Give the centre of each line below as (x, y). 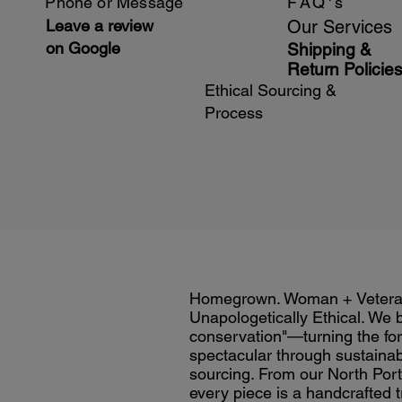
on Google (83, 48)
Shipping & (330, 49)
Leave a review (100, 25)
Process (234, 112)
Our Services (340, 26)
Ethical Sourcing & (271, 90)
